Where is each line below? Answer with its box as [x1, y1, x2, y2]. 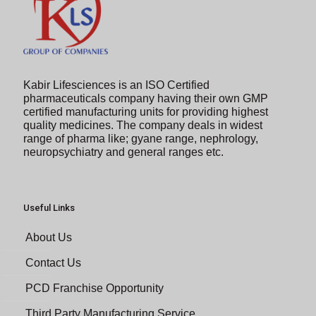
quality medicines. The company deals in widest [23, 119, 262, 131]
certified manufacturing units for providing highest [23, 105, 268, 118]
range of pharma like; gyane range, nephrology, [23, 132, 258, 145]
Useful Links [23, 202, 75, 213]
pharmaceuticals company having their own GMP [23, 92, 268, 104]
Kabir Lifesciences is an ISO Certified [23, 78, 209, 91]
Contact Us [25, 256, 81, 269]
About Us [25, 231, 72, 243]
